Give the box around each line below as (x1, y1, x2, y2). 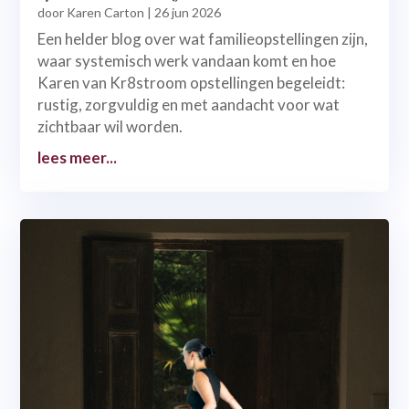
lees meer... (37, 148, 118, 168)
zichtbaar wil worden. (37, 117, 184, 137)
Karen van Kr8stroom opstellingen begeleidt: (37, 73, 346, 93)
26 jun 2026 (154, 5, 222, 21)
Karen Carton (67, 5, 145, 21)
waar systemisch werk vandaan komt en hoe (37, 51, 337, 71)
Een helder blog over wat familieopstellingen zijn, (37, 29, 369, 49)
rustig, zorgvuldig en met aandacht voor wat (37, 95, 341, 115)
